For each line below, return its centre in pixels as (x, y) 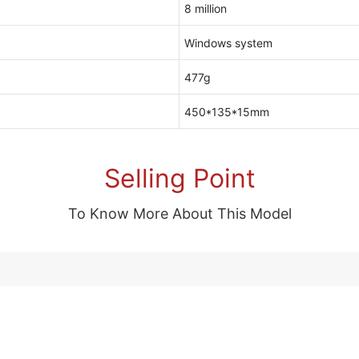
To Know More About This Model (179, 214)
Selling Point (179, 179)
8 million (205, 9)
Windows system (228, 43)
